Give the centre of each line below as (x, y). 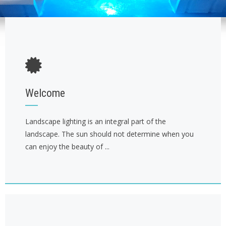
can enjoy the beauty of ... (67, 147)
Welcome (45, 93)
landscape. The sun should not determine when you (109, 134)
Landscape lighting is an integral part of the (96, 121)
